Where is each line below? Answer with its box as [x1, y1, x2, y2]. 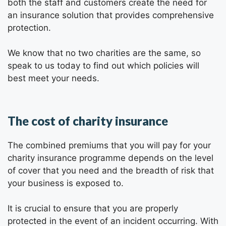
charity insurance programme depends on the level [8, 152, 213, 163]
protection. [8, 22, 51, 33]
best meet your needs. [8, 73, 99, 83]
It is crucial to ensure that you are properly [8, 203, 178, 213]
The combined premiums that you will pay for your [8, 140, 211, 150]
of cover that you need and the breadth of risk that [8, 165, 214, 176]
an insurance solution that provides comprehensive [8, 10, 214, 20]
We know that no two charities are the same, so [8, 48, 201, 58]
